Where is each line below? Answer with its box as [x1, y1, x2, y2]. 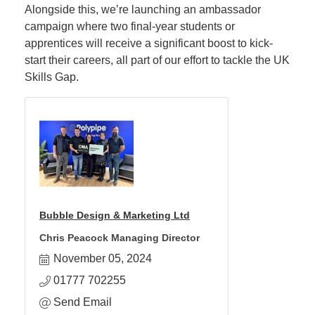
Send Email [53, 296, 112, 308]
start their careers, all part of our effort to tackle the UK [25, 54, 290, 66]
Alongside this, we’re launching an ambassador [25, 4, 261, 15]
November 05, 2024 [53, 252, 152, 264]
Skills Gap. [25, 71, 79, 83]
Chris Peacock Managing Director [39, 232, 200, 243]
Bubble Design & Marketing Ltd [39, 210, 190, 221]
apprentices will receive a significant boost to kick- [25, 37, 273, 49]
